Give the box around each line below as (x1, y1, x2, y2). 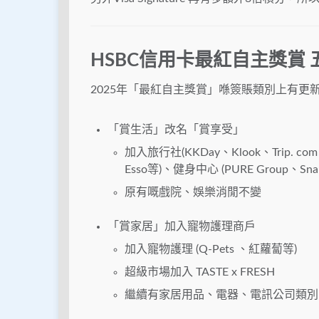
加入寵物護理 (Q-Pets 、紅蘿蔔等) (125, 244, 297, 256)
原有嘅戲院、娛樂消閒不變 (125, 187, 261, 199)
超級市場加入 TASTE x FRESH (125, 266, 275, 278)
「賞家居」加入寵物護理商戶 (108, 221, 256, 233)
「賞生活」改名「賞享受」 (108, 124, 244, 136)
